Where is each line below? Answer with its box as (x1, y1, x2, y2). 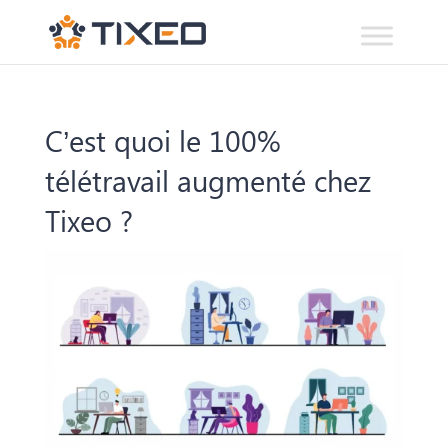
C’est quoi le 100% (44, 121, 281, 159)
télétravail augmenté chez (44, 161, 371, 199)
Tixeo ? (44, 201, 133, 239)
